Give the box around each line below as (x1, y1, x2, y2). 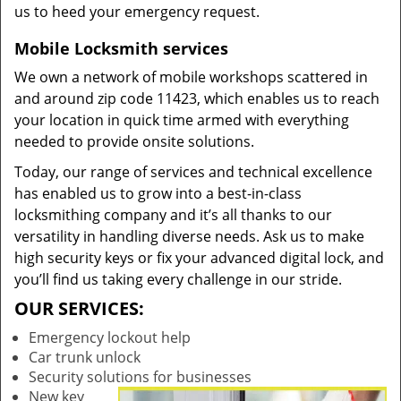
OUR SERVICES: (14, 296, 144, 320)
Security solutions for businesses (29, 367, 252, 387)
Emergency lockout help (29, 328, 191, 347)
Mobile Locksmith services (14, 38, 228, 59)
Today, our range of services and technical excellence (14, 162, 372, 182)
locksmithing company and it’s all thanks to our (14, 205, 332, 225)
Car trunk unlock (29, 347, 141, 367)
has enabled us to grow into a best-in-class (14, 183, 302, 203)
